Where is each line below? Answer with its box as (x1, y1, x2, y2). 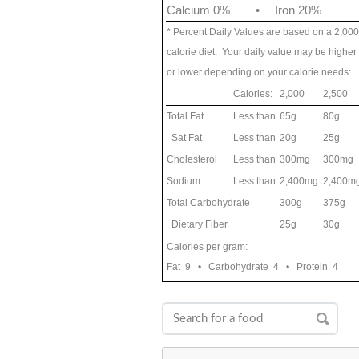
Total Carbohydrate (167, 197, 250, 208)
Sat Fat (167, 132, 202, 143)
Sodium (167, 175, 200, 187)
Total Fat (167, 111, 204, 122)
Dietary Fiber (167, 219, 228, 230)
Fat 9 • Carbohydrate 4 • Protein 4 (167, 261, 338, 272)
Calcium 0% (167, 3, 230, 17)
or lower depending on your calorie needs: (167, 67, 351, 78)
